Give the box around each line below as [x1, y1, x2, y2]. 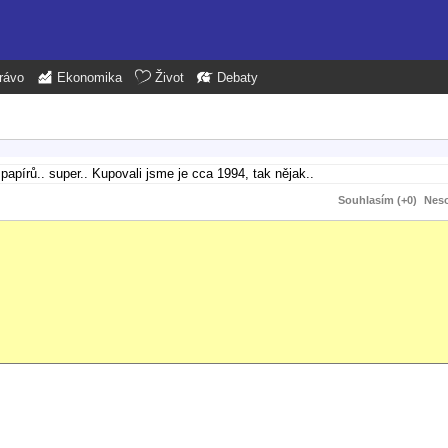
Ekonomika [57, 71, 122, 85]
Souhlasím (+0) [338, 193, 417, 206]
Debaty [217, 71, 258, 85]
